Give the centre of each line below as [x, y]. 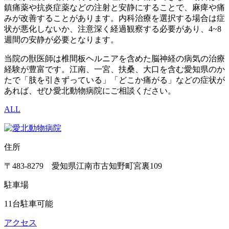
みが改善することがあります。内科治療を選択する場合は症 [114, 18]
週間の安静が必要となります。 [61, 39]
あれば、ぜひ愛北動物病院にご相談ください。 [90, 90]
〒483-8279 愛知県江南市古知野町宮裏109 [83, 166]
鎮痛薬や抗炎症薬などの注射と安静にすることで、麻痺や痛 [114, 7]
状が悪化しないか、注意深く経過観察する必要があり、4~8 [113, 29]
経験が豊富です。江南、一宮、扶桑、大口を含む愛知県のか [114, 69]
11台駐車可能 [29, 203]
